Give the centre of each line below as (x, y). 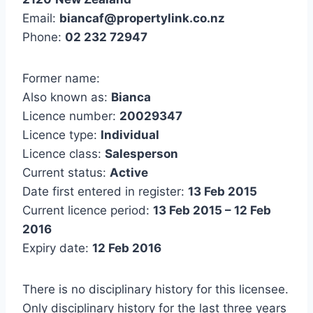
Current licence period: (88, 211)
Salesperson (141, 154)
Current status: (66, 173)
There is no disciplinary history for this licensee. (155, 290)
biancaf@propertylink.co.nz (142, 19)
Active (129, 173)
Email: (41, 19)
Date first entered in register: (105, 192)
